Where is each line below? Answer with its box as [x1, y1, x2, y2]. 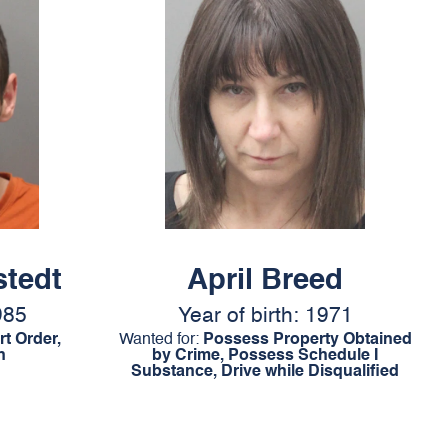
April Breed [187, 266, 343, 297]
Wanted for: [118, 332, 203, 349]
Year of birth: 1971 [177, 306, 353, 328]
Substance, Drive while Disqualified [131, 364, 399, 381]
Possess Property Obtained [202, 332, 412, 349]
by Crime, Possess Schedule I [152, 348, 378, 365]
